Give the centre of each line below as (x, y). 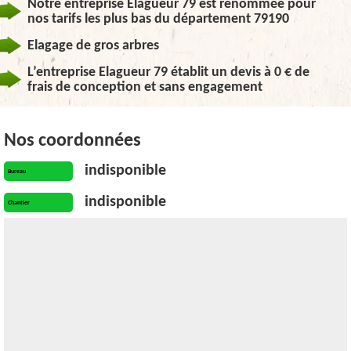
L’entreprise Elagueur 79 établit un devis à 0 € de (168, 72)
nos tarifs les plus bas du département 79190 (158, 19)
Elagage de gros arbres (93, 46)
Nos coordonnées (72, 141)
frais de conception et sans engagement (145, 87)
